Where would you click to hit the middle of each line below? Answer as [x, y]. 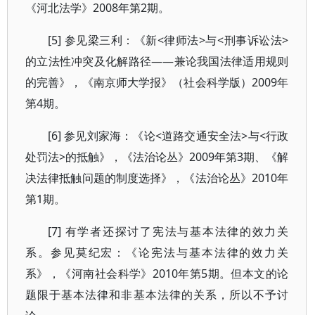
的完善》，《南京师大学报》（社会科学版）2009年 [157, 82]
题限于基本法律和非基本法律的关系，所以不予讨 [157, 295]
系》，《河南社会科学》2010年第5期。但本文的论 [157, 274]
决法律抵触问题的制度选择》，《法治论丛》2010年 [157, 178]
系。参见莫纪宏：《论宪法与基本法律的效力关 [157, 252]
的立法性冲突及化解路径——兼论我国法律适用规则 [157, 61]
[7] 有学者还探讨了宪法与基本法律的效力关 [168, 231]
